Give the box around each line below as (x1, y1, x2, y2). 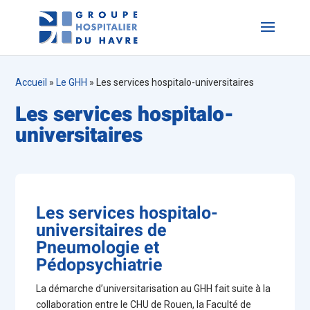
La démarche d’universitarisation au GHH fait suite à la (36, 283, 271, 294)
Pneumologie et (36, 235, 160, 261)
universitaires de (36, 218, 167, 244)
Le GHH (56, 77, 88, 88)
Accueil (15, 77, 48, 88)
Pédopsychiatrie (36, 253, 163, 278)
